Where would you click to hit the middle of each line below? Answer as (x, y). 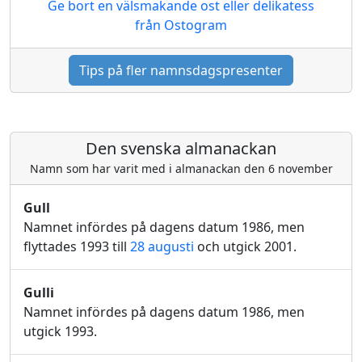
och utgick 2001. (245, 246)
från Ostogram (181, 25)
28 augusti (162, 246)
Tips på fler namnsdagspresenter (181, 70)
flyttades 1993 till (77, 246)
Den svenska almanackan (181, 148)
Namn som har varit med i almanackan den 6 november (181, 168)
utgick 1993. (60, 331)
